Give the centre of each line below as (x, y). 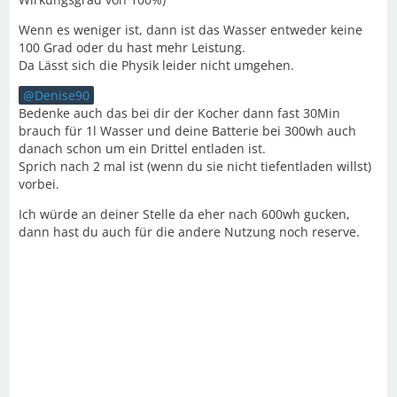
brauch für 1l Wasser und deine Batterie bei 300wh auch (187, 131)
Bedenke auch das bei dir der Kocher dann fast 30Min (179, 113)
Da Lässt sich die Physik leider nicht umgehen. (156, 65)
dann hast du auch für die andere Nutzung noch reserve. (189, 232)
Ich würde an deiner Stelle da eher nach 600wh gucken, (184, 214)
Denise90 (62, 95)
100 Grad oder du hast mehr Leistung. (132, 47)
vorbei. (39, 184)
